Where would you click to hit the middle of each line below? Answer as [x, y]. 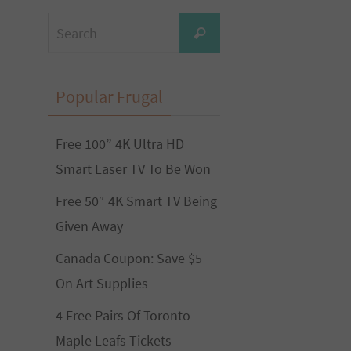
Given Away [89, 226]
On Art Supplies [102, 283]
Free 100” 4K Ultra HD [120, 144]
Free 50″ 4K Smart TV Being [136, 201]
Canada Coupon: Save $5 [129, 258]
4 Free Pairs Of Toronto [123, 315]
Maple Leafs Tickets [114, 340]
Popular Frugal [109, 96]
